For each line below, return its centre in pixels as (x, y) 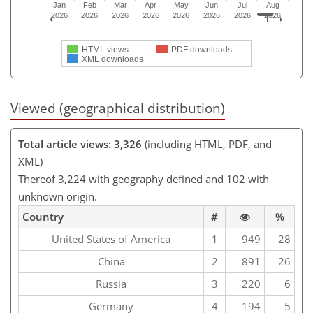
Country (43, 217)
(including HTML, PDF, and (207, 144)
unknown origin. (58, 197)
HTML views (105, 50)
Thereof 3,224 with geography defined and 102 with (144, 179)
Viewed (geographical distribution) (118, 108)
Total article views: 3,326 (80, 144)
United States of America (111, 239)
